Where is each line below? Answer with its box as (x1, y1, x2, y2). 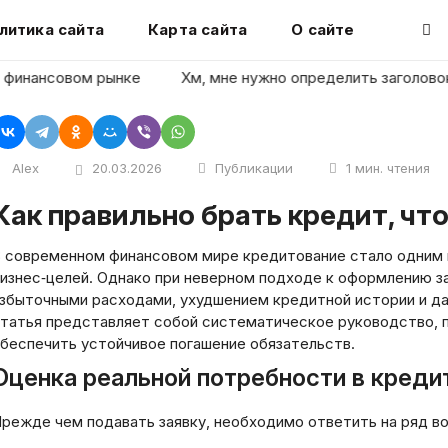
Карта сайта (147, 20, 248, 39)
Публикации (215, 160, 293, 176)
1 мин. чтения (346, 160, 430, 176)
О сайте (291, 20, 355, 39)
